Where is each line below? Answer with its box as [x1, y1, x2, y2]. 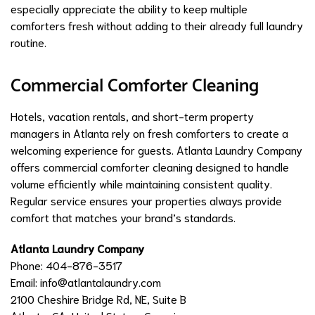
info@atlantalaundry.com [40, 274, 161, 289]
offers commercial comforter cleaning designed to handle [11, 158, 289, 174]
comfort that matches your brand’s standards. [11, 209, 236, 224]
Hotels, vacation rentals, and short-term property [11, 108, 254, 123]
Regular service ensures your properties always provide [11, 192, 282, 207]
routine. [11, 34, 46, 49]
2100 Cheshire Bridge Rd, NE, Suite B [11, 290, 186, 306]
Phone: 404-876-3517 [11, 257, 122, 272]
